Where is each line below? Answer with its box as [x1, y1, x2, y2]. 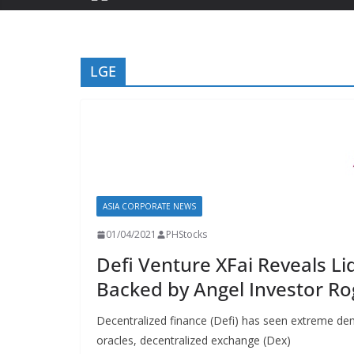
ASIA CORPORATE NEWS [103, 201, 196, 212]
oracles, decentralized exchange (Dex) [96, 333, 291, 348]
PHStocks [166, 228, 207, 241]
